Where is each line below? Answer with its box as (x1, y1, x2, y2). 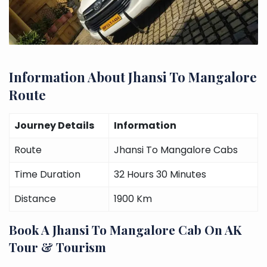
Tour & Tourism (9, 238, 106, 255)
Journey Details (14, 118, 94, 132)
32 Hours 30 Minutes (114, 167, 206, 181)
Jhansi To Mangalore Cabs (114, 142, 238, 157)
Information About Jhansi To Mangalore (9, 67, 257, 86)
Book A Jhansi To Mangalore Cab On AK (9, 221, 242, 238)
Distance (14, 191, 56, 206)
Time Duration (14, 167, 80, 181)
